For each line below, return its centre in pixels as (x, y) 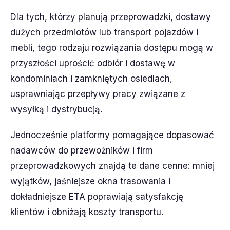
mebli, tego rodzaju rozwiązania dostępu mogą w (112, 48)
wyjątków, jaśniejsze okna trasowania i (90, 181)
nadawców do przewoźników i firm (82, 150)
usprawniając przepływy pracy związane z (98, 94)
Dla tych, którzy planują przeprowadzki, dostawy (111, 17)
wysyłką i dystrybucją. (56, 109)
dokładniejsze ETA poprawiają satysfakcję (97, 197)
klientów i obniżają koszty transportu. (87, 212)
